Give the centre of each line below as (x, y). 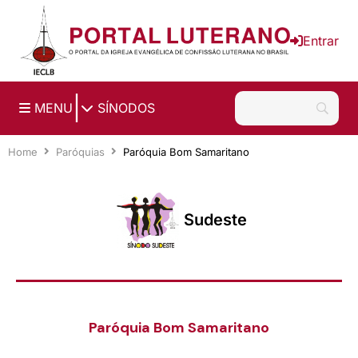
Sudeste (215, 219)
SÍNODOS (124, 108)
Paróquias (80, 151)
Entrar (321, 40)
